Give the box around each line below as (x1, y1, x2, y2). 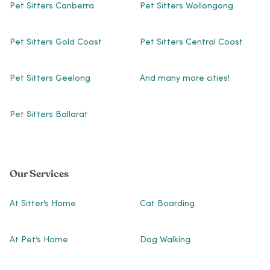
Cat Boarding (139, 200, 195, 209)
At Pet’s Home (10, 236, 68, 245)
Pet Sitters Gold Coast (10, 39, 102, 48)
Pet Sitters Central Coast (139, 39, 243, 48)
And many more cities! (139, 75, 230, 84)
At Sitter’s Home (10, 200, 76, 209)
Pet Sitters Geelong (10, 75, 90, 84)
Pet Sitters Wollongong (139, 2, 233, 11)
